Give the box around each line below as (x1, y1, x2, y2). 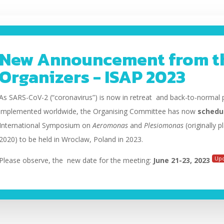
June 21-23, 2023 (153, 155, 212, 165)
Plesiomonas (144, 120, 186, 130)
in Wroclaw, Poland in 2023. (54, 134, 143, 144)
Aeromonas (92, 120, 128, 130)
